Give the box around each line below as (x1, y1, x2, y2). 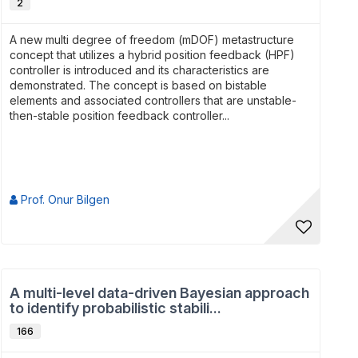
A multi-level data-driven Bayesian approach (10, 284, 309, 301)
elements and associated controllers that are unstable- (10, 93, 296, 107)
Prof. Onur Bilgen (18, 193, 109, 206)
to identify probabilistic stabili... (10, 300, 221, 316)
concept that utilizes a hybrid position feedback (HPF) (10, 48, 295, 62)
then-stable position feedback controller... (10, 109, 229, 122)
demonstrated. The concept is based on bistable (10, 78, 267, 92)
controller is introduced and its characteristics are (10, 63, 269, 77)
